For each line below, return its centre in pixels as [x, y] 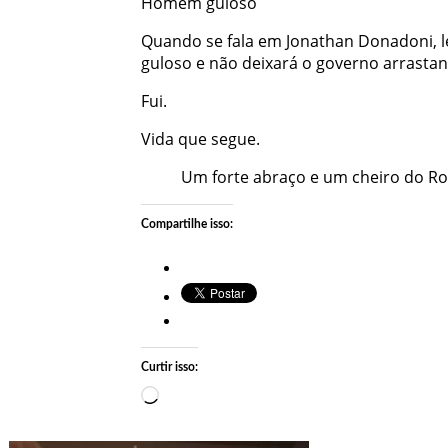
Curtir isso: [169, 366]
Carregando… [209, 395]
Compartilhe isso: [186, 223]
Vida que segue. [200, 138]
